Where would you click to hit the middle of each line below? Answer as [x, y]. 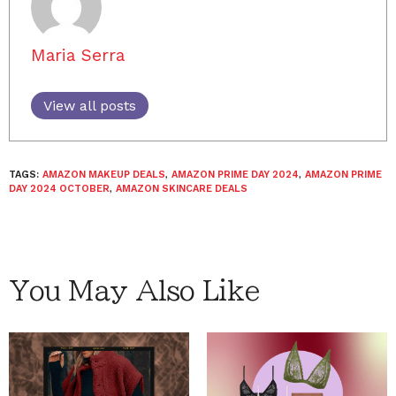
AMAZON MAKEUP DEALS [104, 175]
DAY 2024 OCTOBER [59, 189]
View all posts [90, 106]
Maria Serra [78, 56]
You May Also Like [134, 291]
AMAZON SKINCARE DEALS [182, 189]
